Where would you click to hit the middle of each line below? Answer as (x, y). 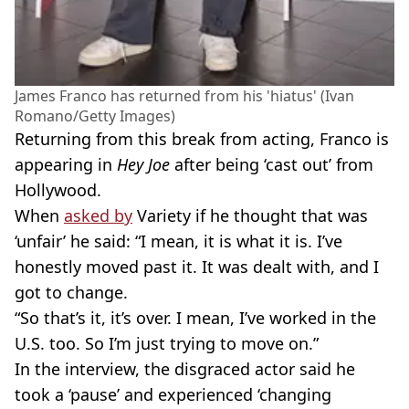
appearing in (66, 164)
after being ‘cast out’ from (272, 164)
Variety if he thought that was (250, 215)
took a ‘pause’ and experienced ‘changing (173, 394)
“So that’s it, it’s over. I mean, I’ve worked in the (195, 317)
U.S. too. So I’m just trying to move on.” (167, 343)
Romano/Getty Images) (95, 115)
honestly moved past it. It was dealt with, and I (197, 266)
